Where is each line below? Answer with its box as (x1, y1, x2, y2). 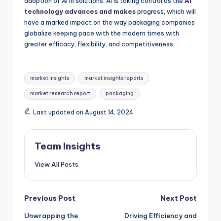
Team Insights (35, 140, 101, 152)
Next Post (160, 193, 197, 203)
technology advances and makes (24, 7, 136, 15)
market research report (30, 90, 91, 97)
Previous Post (24, 193, 75, 203)
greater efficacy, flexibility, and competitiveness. (24, 40, 175, 48)
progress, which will (136, 7, 196, 15)
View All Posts (35, 160, 78, 168)
